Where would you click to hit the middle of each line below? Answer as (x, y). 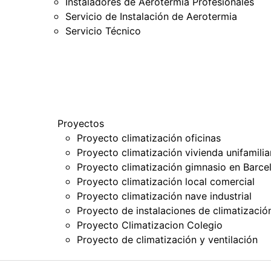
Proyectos (80, 123)
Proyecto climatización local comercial (165, 181)
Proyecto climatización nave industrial (164, 196)
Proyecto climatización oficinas (149, 138)
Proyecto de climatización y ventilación (167, 239)
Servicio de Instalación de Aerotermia (152, 16)
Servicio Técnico (103, 31)
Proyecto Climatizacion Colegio (149, 225)
